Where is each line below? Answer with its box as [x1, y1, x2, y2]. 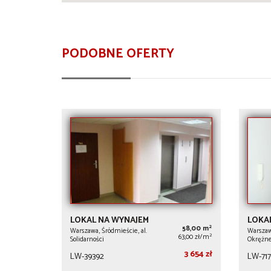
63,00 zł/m [178, 232, 210, 243]
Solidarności [70, 234, 104, 246]
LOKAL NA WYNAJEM [70, 214, 149, 228]
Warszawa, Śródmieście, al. [70, 226, 147, 237]
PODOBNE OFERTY [62, 43, 174, 64]
